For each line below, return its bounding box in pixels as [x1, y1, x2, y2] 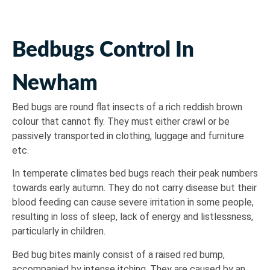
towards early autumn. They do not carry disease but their [12, 182, 257, 194]
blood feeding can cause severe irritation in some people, [12, 196, 254, 209]
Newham [12, 73, 98, 94]
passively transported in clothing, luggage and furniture [12, 130, 244, 142]
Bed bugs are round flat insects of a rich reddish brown [12, 101, 242, 113]
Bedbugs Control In [12, 40, 194, 61]
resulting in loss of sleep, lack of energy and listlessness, [12, 211, 253, 223]
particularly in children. [12, 225, 105, 237]
